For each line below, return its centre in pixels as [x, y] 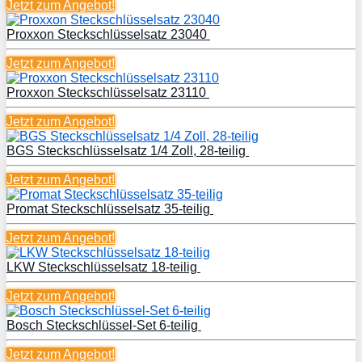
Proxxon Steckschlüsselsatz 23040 [108, 34]
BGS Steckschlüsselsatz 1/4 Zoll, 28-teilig [128, 150]
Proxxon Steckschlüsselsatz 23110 [108, 92]
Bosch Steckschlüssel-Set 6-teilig [104, 325]
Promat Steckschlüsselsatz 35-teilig [110, 208]
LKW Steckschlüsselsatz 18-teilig [103, 267]
